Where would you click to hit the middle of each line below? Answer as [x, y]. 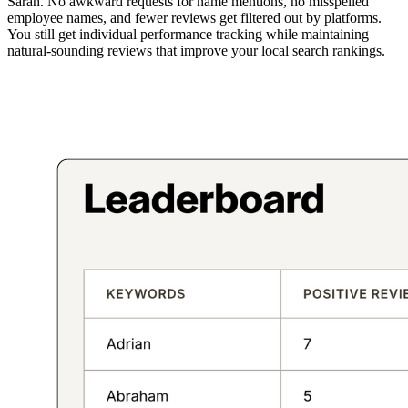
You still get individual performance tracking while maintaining [188, 35]
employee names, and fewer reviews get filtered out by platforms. [194, 18]
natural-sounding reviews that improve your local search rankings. [196, 51]
